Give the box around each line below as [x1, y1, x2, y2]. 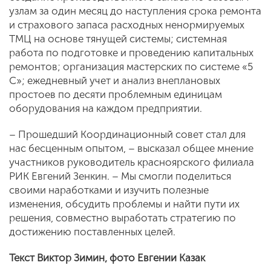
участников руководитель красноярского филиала [9, 155, 254, 168]
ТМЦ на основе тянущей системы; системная [9, 32, 227, 45]
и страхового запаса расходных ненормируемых [9, 18, 244, 31]
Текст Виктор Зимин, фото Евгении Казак [9, 251, 205, 264]
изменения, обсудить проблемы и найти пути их [9, 197, 240, 210]
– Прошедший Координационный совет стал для [9, 128, 246, 140]
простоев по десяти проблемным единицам [9, 88, 222, 100]
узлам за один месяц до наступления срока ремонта [9, 4, 261, 17]
